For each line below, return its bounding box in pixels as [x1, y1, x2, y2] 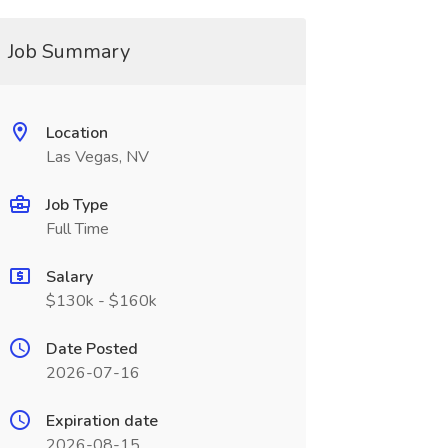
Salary [45, 266, 93, 288]
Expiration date [45, 410, 158, 432]
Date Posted [45, 338, 138, 360]
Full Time [45, 218, 109, 240]
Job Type [45, 194, 108, 216]
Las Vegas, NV [45, 146, 149, 168]
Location [45, 122, 108, 144]
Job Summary [7, 38, 130, 65]
